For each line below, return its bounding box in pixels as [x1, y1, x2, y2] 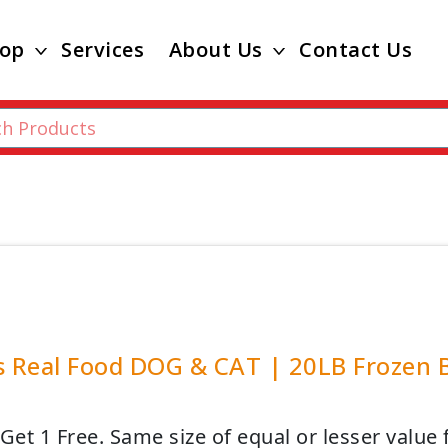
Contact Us [299, 36, 413, 63]
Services [61, 36, 145, 63]
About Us [168, 36, 263, 63]
